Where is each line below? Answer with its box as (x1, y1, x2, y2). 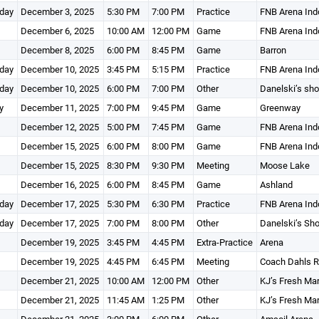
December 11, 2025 (20, 101, 99, 114)
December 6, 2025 (20, 24, 94, 37)
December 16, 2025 (20, 178, 99, 191)
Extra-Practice (196, 236, 253, 249)
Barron (259, 43, 286, 56)
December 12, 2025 (20, 120, 99, 133)
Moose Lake (259, 159, 310, 172)
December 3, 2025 (20, 5, 94, 18)
